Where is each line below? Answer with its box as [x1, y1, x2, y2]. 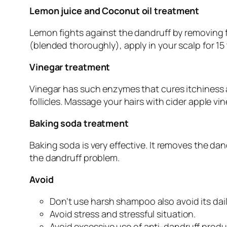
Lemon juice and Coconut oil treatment [29, 5, 200, 17]
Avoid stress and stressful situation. [50, 208, 196, 220]
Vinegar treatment [29, 61, 110, 73]
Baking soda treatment [29, 117, 129, 130]
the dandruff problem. [29, 152, 120, 164]
